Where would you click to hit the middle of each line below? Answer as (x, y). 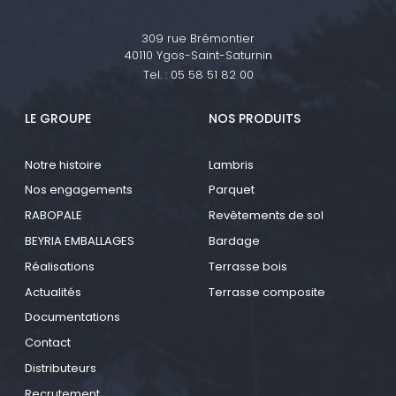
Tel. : (155, 74)
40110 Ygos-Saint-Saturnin (198, 55)
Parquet (232, 190)
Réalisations (60, 266)
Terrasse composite (267, 292)
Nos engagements (79, 190)
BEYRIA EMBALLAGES (80, 240)
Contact (48, 343)
